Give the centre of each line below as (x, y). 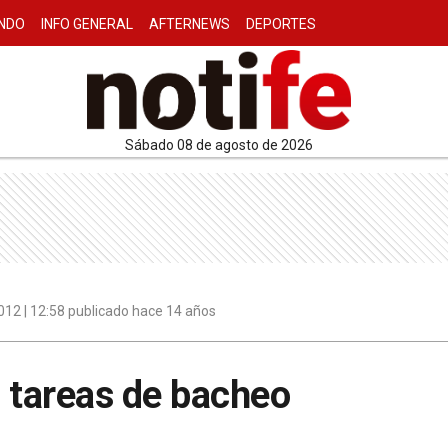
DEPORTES (281, 24)
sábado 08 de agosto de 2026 (223, 145)
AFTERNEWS (189, 24)
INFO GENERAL (87, 24)
